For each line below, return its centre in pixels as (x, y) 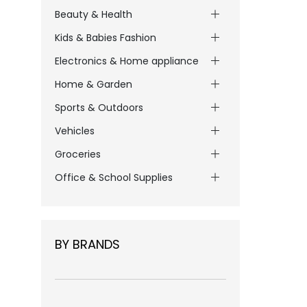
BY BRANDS (87, 244)
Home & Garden (94, 84)
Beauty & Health (94, 14)
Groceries (78, 154)
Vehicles (75, 131)
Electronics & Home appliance (127, 61)
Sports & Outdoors (99, 108)
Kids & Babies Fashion (106, 38)
